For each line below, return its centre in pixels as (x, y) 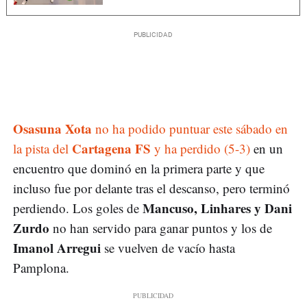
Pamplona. (41, 268)
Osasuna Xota (52, 129)
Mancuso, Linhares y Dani (217, 208)
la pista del (42, 149)
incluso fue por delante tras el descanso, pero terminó (151, 188)
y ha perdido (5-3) (200, 149)
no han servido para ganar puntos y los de (161, 228)
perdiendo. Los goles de (78, 208)
